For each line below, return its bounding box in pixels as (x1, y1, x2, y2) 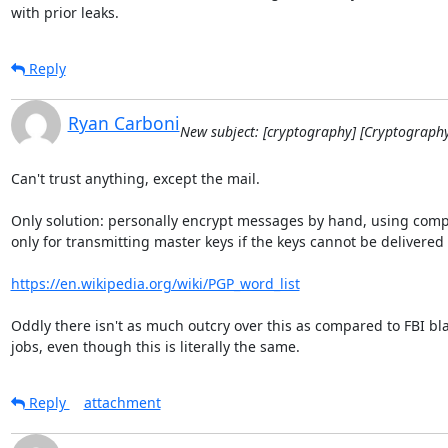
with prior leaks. (10, 2, 119, 22)
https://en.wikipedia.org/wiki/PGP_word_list (10, 273, 300, 293)
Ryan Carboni (67, 110, 180, 135)
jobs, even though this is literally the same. (10, 336, 300, 356)
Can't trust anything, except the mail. (10, 168, 260, 188)
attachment (83, 392, 161, 412)
